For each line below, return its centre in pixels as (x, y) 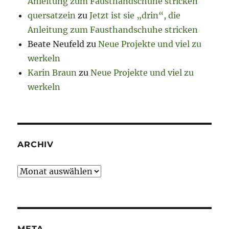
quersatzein (52, 16)
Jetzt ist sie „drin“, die (135, 16)
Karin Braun (52, 73)
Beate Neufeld (56, 44)
